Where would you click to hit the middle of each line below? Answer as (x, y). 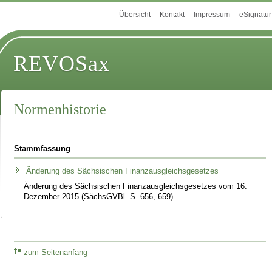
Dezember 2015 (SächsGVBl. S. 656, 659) (99, 196)
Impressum (212, 15)
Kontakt (172, 15)
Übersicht (135, 15)
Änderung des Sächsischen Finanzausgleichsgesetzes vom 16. (136, 186)
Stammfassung (42, 148)
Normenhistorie (60, 110)
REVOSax (62, 64)
